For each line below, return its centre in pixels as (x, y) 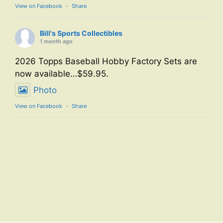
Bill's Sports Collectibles (81, 33)
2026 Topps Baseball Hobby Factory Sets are (106, 61)
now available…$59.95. (62, 74)
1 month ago (56, 42)
